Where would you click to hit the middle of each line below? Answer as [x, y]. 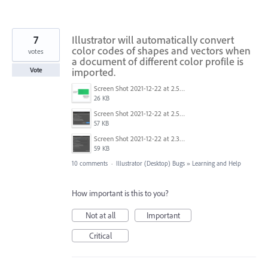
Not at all [100, 216]
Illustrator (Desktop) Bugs [150, 164]
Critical [100, 236]
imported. [94, 72]
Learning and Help [217, 164]
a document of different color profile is [158, 62]
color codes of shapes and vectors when [161, 51]
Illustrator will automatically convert [153, 40]
